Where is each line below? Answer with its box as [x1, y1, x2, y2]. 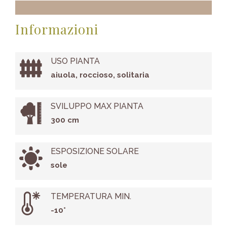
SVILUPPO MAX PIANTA [50, 101, 143, 111]
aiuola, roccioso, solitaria [50, 70, 149, 80]
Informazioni [15, 20, 98, 39]
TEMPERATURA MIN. [50, 192, 131, 202]
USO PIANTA [50, 56, 100, 66]
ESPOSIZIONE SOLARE [50, 146, 139, 157]
